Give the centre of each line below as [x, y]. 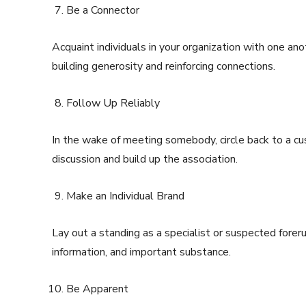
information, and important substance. [141, 252]
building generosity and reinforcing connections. [164, 67]
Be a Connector [103, 11]
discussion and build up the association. [145, 159]
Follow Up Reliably [113, 103]
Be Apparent [97, 289]
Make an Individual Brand [125, 196]
